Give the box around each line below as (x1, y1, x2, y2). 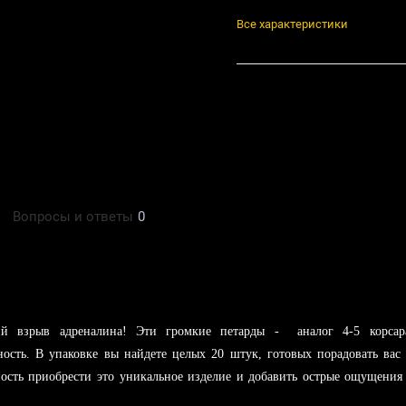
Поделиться (249, 94, 315, 109)
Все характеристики (236, 16, 348, 31)
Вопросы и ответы (13, 208, 134, 226)
